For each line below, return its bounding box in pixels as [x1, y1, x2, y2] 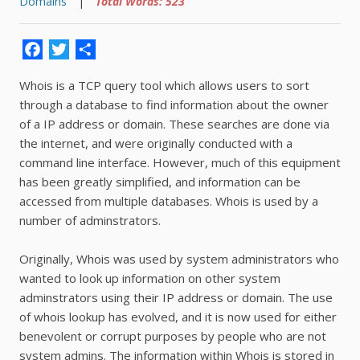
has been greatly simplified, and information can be [19, 174, 301, 190]
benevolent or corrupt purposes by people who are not [19, 328, 326, 345]
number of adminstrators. [19, 212, 161, 229]
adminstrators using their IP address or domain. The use [19, 289, 333, 306]
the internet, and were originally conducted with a [19, 135, 292, 152]
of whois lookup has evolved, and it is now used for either [19, 309, 337, 325]
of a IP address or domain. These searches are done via [19, 116, 329, 133]
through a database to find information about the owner [19, 96, 329, 113]
